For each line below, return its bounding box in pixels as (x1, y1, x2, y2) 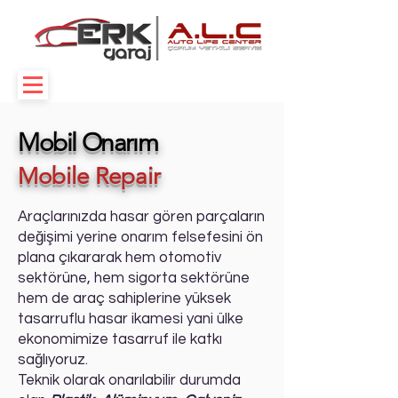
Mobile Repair (18, 163, 161, 190)
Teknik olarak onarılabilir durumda (18, 372, 241, 388)
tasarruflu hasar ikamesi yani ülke (18, 311, 243, 327)
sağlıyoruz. (18, 352, 88, 368)
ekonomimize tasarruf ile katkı (18, 331, 226, 347)
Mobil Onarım (18, 128, 163, 157)
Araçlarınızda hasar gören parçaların (18, 209, 265, 225)
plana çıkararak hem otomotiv (18, 250, 221, 266)
